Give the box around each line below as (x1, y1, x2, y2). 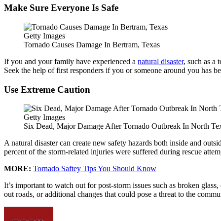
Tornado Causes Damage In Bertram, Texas (24, 40, 160, 49)
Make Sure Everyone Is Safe (4, 2, 118, 13)
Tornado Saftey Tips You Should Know (33, 164, 156, 173)
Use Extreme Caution (4, 84, 90, 95)
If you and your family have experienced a (4, 57, 138, 66)
